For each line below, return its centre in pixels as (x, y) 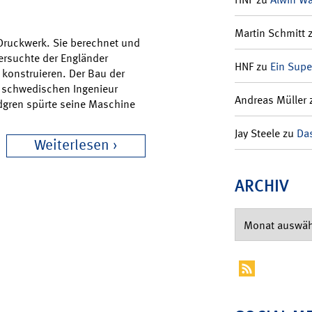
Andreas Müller (270, 100)
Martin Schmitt (270, 33)
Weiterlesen (72, 145)
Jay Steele (257, 133)
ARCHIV (262, 185)
